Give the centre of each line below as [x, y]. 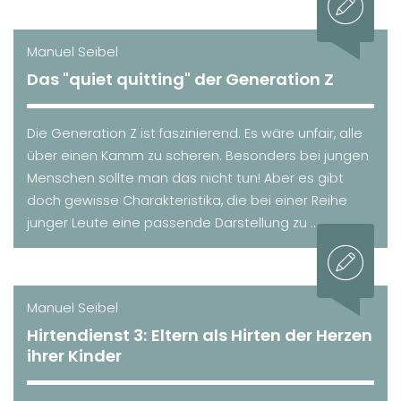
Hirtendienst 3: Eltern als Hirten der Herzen [200, 335]
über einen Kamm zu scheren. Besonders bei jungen [198, 155]
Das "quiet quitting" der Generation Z [180, 79]
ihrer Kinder [74, 355]
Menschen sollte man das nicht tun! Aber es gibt [185, 178]
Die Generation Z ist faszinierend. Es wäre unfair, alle [195, 133]
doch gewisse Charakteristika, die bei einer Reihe [187, 200]
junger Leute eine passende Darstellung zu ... [173, 222]
